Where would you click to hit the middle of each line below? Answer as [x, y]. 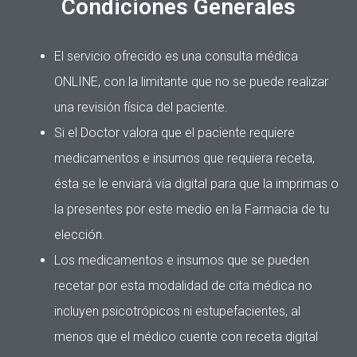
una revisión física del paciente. [141, 107]
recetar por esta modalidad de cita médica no [183, 285]
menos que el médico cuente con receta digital [186, 336]
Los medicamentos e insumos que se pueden [182, 260]
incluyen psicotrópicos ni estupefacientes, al [177, 311]
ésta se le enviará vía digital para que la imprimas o [196, 183]
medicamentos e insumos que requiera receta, [184, 158]
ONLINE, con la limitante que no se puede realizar [191, 81]
